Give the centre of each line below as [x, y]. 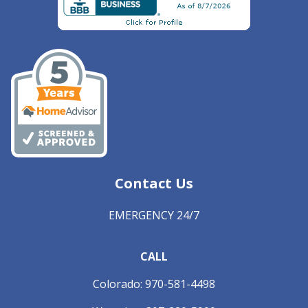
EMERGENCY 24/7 [154, 215]
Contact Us [154, 183]
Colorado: [119, 284]
